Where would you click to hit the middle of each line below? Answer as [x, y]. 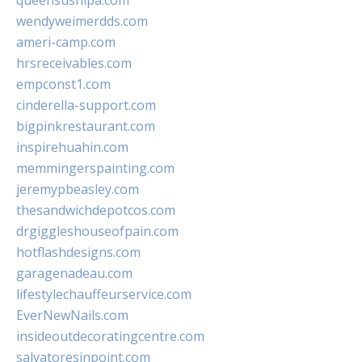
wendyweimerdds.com [82, 21]
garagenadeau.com [74, 273]
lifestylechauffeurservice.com [104, 294]
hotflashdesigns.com [78, 252]
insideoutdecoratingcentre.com [110, 336]
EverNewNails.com [72, 315]
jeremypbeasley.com [78, 189]
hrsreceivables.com [74, 63]
